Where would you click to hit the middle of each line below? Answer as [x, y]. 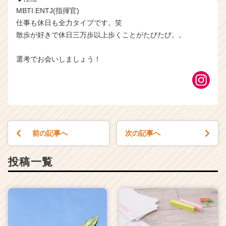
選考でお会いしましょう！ [59, 59]
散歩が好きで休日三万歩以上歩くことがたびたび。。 [101, 35]
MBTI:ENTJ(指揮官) [48, 10]
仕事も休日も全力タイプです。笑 [69, 22]
